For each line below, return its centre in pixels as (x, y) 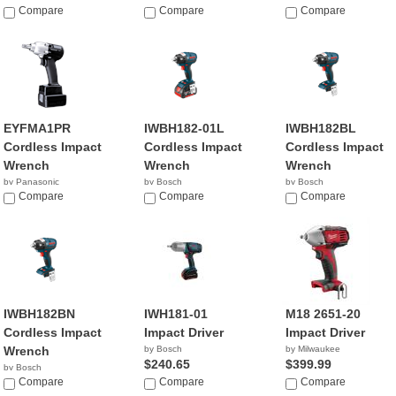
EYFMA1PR (37, 128)
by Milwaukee (312, 349)
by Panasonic (31, 182)
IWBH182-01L (185, 128)
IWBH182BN (39, 314)
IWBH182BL (320, 128)
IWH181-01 (176, 314)
